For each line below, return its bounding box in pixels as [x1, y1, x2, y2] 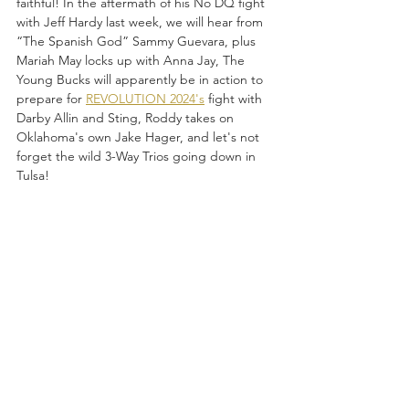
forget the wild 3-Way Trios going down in [16, 147, 259, 164]
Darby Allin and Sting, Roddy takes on [16, 109, 237, 126]
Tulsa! [16, 166, 53, 184]
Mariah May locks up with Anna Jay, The [16, 51, 248, 68]
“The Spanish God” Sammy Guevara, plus [16, 32, 259, 49]
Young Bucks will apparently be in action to [16, 70, 267, 88]
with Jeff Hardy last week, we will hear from [16, 13, 267, 30]
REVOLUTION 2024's [86, 89, 204, 107]
